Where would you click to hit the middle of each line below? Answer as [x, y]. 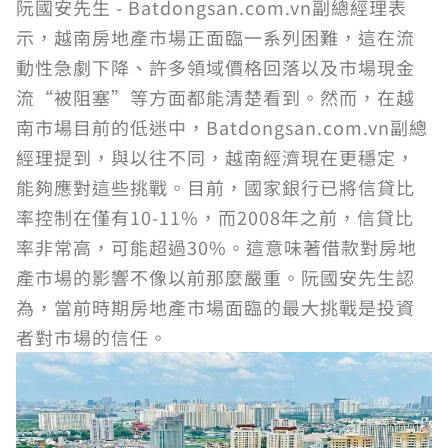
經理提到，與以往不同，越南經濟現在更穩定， [215, 156]
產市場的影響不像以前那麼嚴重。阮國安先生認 [215, 276]
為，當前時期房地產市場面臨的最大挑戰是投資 [215, 306]
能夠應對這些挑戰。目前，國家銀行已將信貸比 [215, 186]
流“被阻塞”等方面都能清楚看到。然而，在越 [215, 96]
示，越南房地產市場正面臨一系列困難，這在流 [215, 36]
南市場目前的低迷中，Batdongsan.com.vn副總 [222, 126]
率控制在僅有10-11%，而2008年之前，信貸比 [215, 216]
